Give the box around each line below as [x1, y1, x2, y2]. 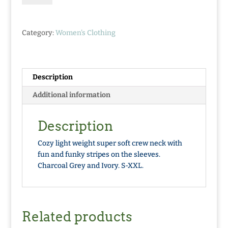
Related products [21, 208, 132, 224]
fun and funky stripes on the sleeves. [37, 150, 160, 159]
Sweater [21, 10, 49, 19]
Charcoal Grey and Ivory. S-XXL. [37, 161, 144, 170]
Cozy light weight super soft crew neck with [37, 138, 182, 148]
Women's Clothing [55, 28, 116, 37]
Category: [21, 28, 55, 37]
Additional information [32, 90, 110, 99]
